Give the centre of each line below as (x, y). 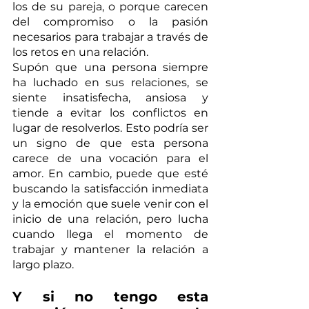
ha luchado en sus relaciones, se (110, 82)
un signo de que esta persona (110, 143)
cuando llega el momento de (110, 234)
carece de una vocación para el (110, 158)
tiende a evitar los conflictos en (110, 112)
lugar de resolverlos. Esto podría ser (110, 128)
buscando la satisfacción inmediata (110, 188)
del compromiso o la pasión (110, 21)
